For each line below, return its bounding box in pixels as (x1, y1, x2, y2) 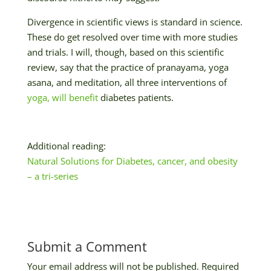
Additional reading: (27, 139, 106, 152)
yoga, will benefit (27, 91, 98, 103)
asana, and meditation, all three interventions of (27, 76, 227, 88)
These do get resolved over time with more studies (27, 30, 238, 43)
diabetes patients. (97, 91, 174, 103)
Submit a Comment (27, 237, 147, 255)
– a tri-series (27, 169, 78, 182)
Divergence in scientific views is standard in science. (27, 15, 243, 28)
